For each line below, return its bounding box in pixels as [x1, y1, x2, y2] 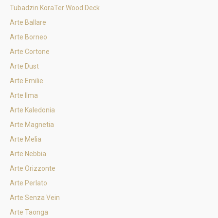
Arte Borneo [10, 33, 47, 41]
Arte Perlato [10, 179, 47, 187]
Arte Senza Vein [10, 194, 60, 201]
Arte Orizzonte [10, 164, 55, 172]
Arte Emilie [10, 77, 43, 85]
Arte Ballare [10, 18, 46, 26]
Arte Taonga [10, 208, 48, 216]
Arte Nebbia [10, 150, 46, 158]
